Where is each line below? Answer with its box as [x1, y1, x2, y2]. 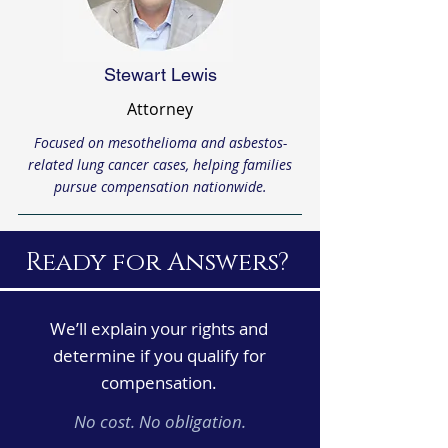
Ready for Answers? [25, 246, 295, 279]
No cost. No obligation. [74, 410, 246, 433]
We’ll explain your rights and [50, 317, 268, 340]
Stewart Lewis [103, 64, 217, 85]
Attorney [127, 98, 193, 120]
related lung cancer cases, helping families [28, 155, 292, 174]
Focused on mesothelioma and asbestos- [33, 133, 287, 152]
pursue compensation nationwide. [53, 177, 267, 196]
